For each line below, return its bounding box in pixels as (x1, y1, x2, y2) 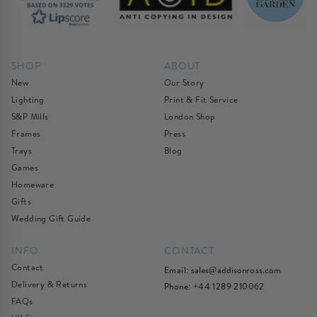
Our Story (164, 76, 204, 88)
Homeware (11, 178, 54, 190)
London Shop (164, 110, 216, 122)
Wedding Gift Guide (11, 212, 91, 224)
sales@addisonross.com (190, 263, 282, 276)
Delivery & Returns (11, 277, 88, 290)
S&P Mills (11, 110, 49, 122)
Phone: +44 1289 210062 (164, 279, 265, 292)
